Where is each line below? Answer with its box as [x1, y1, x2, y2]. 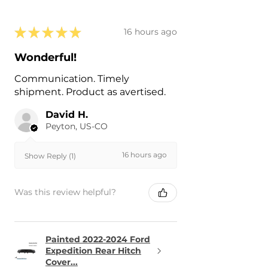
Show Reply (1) [25, 151, 76, 160]
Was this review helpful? [14, 187, 116, 198]
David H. [45, 108, 88, 120]
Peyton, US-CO [45, 120, 108, 132]
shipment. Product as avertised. [14, 86, 166, 98]
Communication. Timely [14, 72, 129, 84]
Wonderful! [14, 50, 77, 64]
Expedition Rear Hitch [45, 245, 141, 256]
